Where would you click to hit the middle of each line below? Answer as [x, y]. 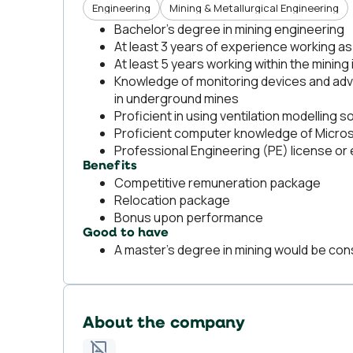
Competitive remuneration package [217, 183]
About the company [164, 323]
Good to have [126, 233]
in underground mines [176, 98]
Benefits [110, 166]
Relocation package [172, 200]
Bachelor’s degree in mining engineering [229, 29]
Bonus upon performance [189, 217]
